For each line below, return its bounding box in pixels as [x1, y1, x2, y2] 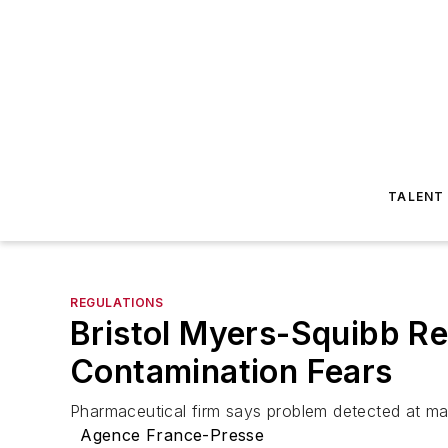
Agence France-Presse [80, 425, 265, 445]
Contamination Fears [70, 352, 393, 391]
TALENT [388, 189, 445, 204]
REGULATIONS [70, 295, 164, 310]
